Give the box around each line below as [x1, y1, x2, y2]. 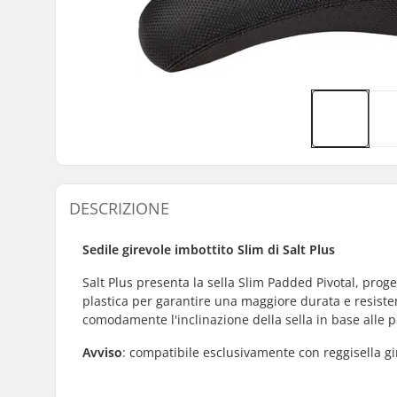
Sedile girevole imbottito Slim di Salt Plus [82, 240, 335, 258]
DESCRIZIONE [69, 197, 169, 219]
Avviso [82, 343, 122, 361]
